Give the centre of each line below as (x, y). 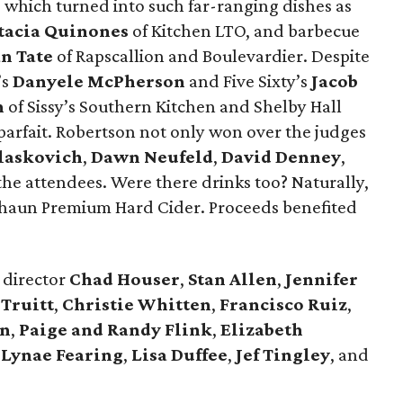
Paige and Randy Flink (116, 329)
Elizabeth (262, 329)
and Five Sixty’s (248, 81)
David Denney (281, 157)
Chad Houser (125, 279)
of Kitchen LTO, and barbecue (244, 31)
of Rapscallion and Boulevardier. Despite (211, 56)
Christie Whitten (137, 304)
